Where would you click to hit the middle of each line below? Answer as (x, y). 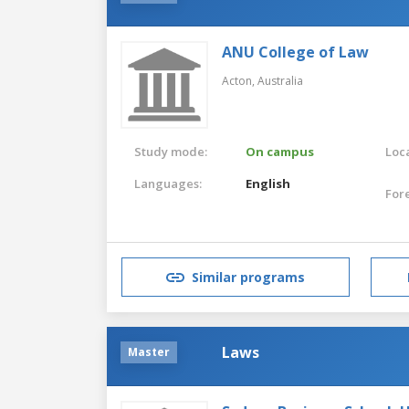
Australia (280, 80)
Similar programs (248, 278)
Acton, (240, 80)
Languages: (168, 183)
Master (149, 351)
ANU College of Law (295, 52)
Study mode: (171, 151)
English (268, 183)
